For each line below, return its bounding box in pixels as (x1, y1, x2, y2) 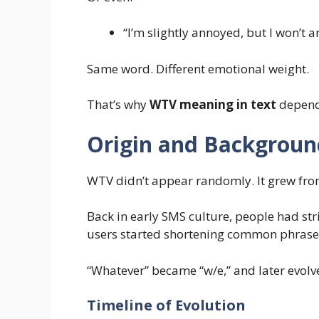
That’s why (87, 96, 150, 113)
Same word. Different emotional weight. (87, 60, 309, 77)
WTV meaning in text (150, 96, 276, 113)
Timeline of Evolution (87, 296, 246, 315)
